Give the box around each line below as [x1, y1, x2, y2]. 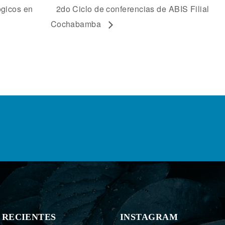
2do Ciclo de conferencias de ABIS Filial [56, 3, 209, 15]
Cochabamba [50, 18, 103, 30]
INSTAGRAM [120, 212, 178, 222]
